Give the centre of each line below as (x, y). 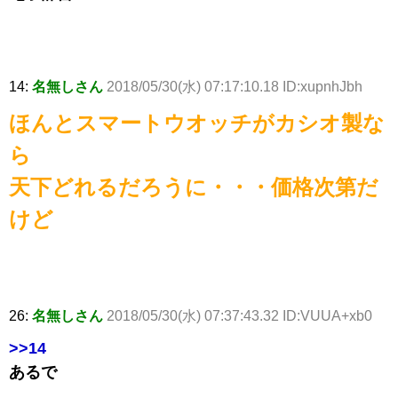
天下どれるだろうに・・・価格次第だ (194, 187)
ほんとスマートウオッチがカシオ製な (197, 123)
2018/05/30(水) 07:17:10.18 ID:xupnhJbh (235, 87)
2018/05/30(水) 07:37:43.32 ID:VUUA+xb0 (239, 316)
